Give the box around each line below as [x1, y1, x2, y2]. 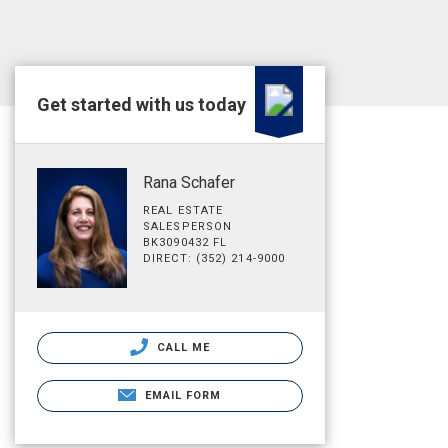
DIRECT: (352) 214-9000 [143, 252, 286, 265]
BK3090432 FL [143, 236, 228, 249]
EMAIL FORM [144, 388, 222, 402]
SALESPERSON [143, 220, 233, 233]
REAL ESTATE [143, 204, 224, 217]
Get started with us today [37, 94, 246, 115]
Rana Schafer [143, 173, 235, 192]
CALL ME [152, 340, 211, 354]
